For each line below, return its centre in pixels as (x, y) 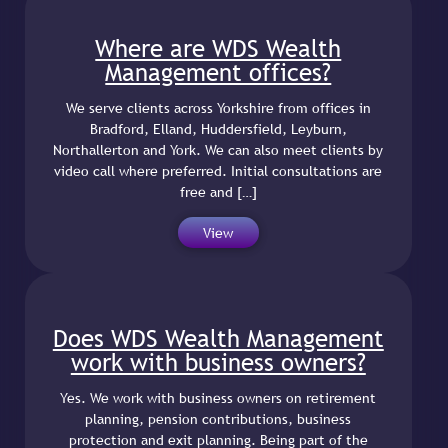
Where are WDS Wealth (218, 47)
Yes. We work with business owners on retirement (218, 398)
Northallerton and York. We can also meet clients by (218, 150)
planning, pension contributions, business (218, 419)
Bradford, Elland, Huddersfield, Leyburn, (218, 129)
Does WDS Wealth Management (218, 338)
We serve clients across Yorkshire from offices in (218, 108)
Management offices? (218, 71)
